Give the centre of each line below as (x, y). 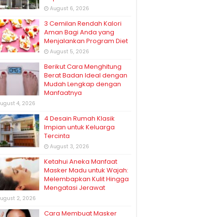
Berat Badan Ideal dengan (86, 75)
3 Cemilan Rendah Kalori (83, 23)
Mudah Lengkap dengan (83, 84)
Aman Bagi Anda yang (79, 32)
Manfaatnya (63, 93)
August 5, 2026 (70, 52)
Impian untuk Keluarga (79, 127)
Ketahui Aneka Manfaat (81, 162)
